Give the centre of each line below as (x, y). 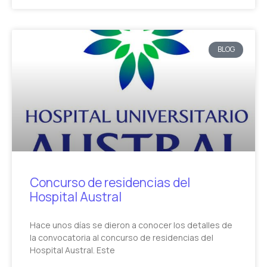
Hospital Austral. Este (72, 250)
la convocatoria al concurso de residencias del (122, 238)
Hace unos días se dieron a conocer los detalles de (131, 225)
